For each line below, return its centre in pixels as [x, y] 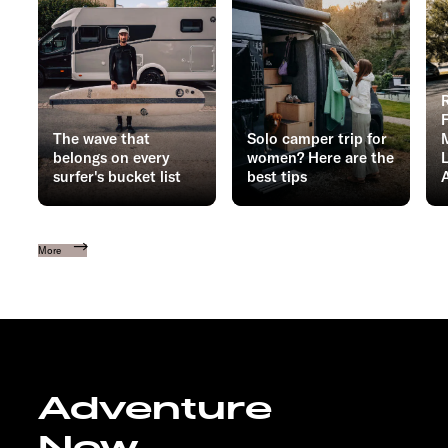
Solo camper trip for [317, 139]
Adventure [155, 409]
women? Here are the [320, 158]
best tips [277, 177]
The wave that [101, 139]
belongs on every [111, 158]
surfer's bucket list [117, 177]
